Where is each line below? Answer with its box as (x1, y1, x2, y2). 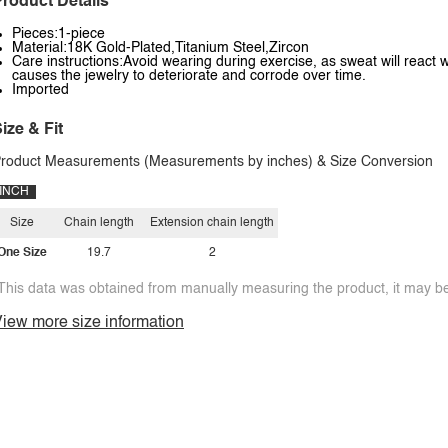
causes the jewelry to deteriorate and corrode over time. (12, 69, 366, 83)
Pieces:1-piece (12, 27, 105, 41)
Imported (12, 83, 69, 97)
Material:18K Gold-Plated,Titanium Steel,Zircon (12, 41, 309, 55)
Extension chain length (150, 217, 274, 229)
